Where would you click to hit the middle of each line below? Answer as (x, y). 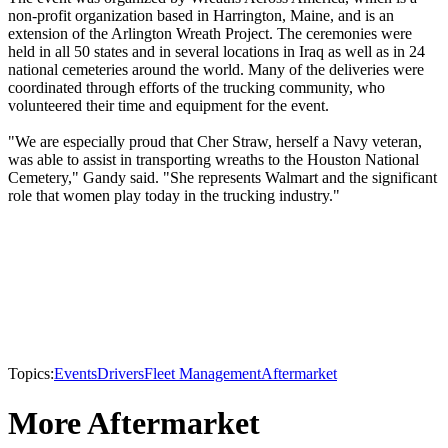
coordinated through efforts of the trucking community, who (196, 88)
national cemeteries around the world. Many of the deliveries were (216, 70)
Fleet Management (202, 374)
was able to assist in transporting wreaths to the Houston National (213, 160)
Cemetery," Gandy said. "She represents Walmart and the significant (222, 178)
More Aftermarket (134, 422)
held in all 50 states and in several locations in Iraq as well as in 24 (216, 52)
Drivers (120, 374)
